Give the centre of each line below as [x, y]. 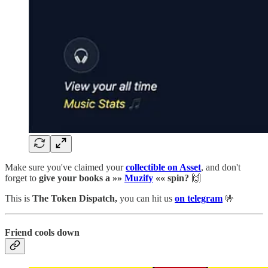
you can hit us [147, 198]
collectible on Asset [163, 167]
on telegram [199, 198]
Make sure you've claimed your [65, 167]
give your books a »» [82, 178]
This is [17, 198]
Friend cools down [42, 232]
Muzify [139, 178]
